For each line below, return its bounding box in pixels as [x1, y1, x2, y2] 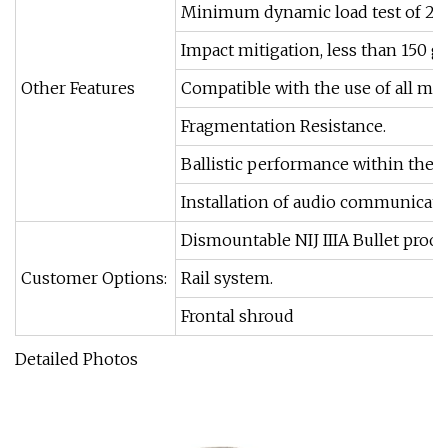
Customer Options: [21, 268, 167, 288]
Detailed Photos [15, 349, 138, 369]
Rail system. [181, 268, 273, 288]
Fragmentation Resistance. [181, 116, 386, 136]
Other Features [21, 78, 135, 98]
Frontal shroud [181, 306, 294, 326]
